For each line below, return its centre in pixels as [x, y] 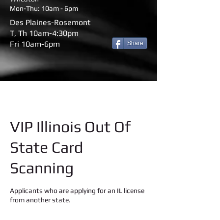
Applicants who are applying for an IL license [77, 191]
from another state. [40, 200]
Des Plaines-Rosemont [50, 22]
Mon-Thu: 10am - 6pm [44, 8]
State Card [46, 147]
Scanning [42, 168]
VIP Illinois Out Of [70, 126]
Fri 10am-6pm [35, 44]
